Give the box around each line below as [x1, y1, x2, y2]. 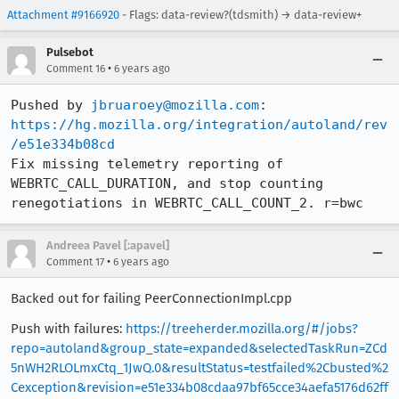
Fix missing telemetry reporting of [11, 155, 283, 172]
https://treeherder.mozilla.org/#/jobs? [126, 320, 358, 337]
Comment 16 [46, 61, 105, 75]
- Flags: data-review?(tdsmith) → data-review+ [119, 7, 362, 21]
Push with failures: [11, 320, 126, 337]
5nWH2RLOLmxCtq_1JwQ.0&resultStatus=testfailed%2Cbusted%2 [11, 359, 388, 376]
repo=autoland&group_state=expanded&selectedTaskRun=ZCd [11, 339, 387, 356]
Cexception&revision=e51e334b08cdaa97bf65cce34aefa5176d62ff [11, 379, 388, 395]
